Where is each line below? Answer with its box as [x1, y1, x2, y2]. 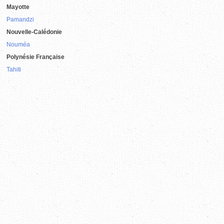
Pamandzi [6, 15, 34, 23]
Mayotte [6, 3, 30, 10]
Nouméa [6, 40, 30, 48]
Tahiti [6, 65, 21, 73]
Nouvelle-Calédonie [6, 28, 62, 35]
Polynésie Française [6, 53, 65, 60]
